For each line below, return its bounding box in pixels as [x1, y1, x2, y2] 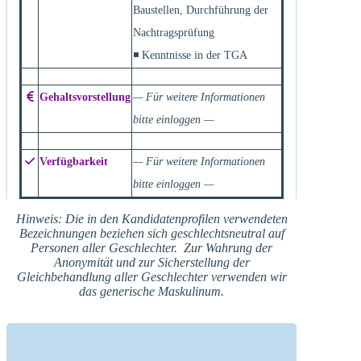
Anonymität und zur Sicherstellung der [53, 255, 250, 269]
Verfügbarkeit [39, 155, 108, 168]
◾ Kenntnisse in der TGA [133, 48, 247, 61]
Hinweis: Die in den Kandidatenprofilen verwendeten [15, 211, 288, 226]
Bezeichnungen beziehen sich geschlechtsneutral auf [19, 226, 284, 240]
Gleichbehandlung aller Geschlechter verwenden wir [16, 269, 287, 284]
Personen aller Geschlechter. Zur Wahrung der [31, 240, 272, 255]
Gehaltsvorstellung [39, 90, 131, 103]
